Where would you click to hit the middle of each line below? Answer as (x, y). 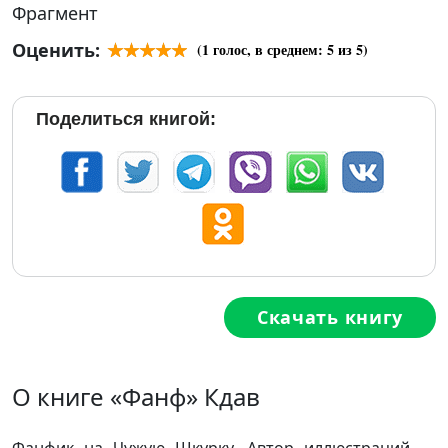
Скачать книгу (330, 317)
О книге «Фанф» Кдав (136, 396)
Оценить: (56, 50)
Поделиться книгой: (126, 119)
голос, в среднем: (268, 49)
